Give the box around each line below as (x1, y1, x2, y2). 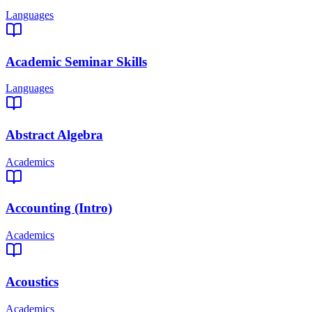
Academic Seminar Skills (6, 54, 147, 69)
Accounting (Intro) (6, 201, 112, 216)
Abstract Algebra (6, 127, 103, 143)
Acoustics (6, 274, 58, 289)
